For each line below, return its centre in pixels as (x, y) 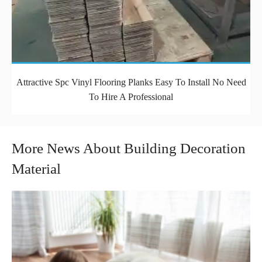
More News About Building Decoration (129, 149)
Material (36, 169)
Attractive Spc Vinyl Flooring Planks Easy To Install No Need (131, 82)
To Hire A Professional (131, 96)
